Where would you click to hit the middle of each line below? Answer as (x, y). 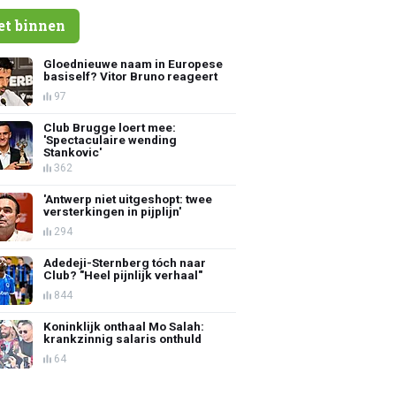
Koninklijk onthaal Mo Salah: (124, 326)
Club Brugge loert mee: (110, 127)
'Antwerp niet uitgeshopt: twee (128, 198)
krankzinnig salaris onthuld (123, 338)
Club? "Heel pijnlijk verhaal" (123, 274)
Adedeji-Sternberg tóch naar (125, 262)
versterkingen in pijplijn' (113, 211)
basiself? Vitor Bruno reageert (131, 76)
